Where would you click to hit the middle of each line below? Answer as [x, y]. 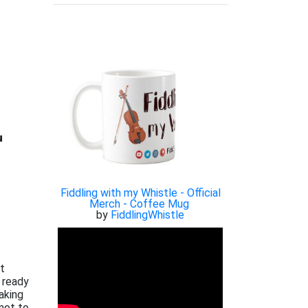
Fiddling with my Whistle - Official [140, 193]
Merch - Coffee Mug [139, 204]
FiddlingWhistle [148, 215]
